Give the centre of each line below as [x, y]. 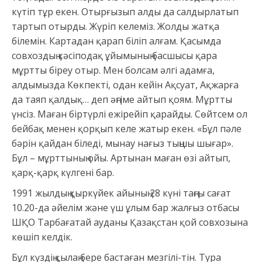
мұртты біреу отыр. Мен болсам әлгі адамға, [113, 70]
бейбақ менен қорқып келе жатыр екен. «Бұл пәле [127, 129]
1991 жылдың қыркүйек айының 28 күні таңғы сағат [121, 193]
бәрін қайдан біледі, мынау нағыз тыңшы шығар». [123, 144]
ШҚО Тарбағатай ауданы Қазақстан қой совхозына [130, 223]
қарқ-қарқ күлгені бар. [63, 173]
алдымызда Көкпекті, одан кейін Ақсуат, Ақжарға [125, 85]
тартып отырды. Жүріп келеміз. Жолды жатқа [116, 27]
